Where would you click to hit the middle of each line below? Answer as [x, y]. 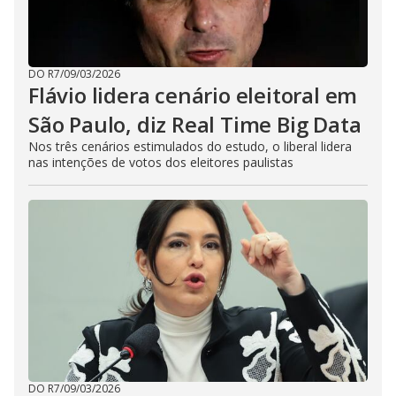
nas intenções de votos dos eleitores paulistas [161, 162]
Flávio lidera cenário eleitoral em [193, 95]
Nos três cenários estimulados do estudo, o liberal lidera [190, 146]
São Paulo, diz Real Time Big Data [195, 124]
